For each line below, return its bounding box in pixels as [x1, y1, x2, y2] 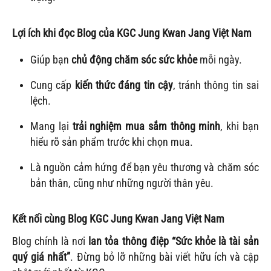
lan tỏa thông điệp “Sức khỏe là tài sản [88, 235, 260, 247]
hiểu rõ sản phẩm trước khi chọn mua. [30, 135, 193, 148]
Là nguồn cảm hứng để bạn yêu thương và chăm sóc [30, 161, 259, 174]
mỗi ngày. [197, 53, 242, 66]
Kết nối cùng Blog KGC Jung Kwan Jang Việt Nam [12, 212, 224, 225]
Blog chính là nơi [12, 235, 89, 247]
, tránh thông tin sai [172, 79, 260, 91]
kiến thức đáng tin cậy [74, 79, 173, 91]
